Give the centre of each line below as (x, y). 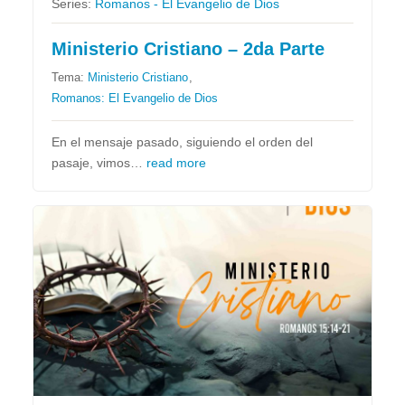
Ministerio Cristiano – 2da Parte (188, 49)
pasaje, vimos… (99, 164)
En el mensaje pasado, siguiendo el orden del (183, 143)
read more (177, 164)
